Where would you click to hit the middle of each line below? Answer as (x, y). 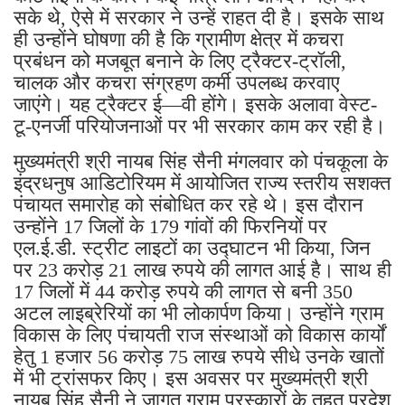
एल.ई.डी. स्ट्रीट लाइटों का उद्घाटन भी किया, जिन (192, 248)
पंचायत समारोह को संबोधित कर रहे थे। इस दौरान (188, 204)
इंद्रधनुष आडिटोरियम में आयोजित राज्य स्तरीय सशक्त (202, 183)
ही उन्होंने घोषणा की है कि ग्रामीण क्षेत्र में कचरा (179, 39)
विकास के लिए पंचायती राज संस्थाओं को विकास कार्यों (199, 334)
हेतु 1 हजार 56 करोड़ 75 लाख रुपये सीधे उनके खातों (199, 356)
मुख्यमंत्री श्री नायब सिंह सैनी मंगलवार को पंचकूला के (201, 161)
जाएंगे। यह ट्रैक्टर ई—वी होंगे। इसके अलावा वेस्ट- (195, 104)
